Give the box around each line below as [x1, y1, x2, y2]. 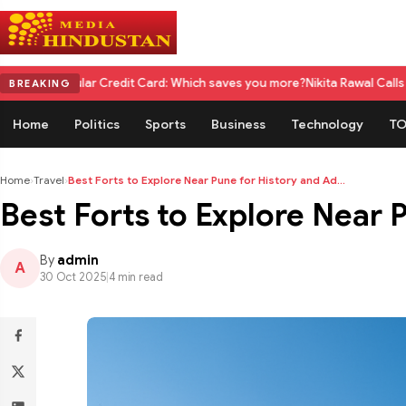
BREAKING [9, 77, 71, 90]
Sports [145, 116, 186, 132]
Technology [291, 116, 363, 132]
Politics [74, 116, 120, 132]
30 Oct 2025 [40, 270, 106, 285]
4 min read [109, 270, 163, 285]
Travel [34, 173, 64, 187]
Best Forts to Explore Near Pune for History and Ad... [68, 173, 345, 187]
